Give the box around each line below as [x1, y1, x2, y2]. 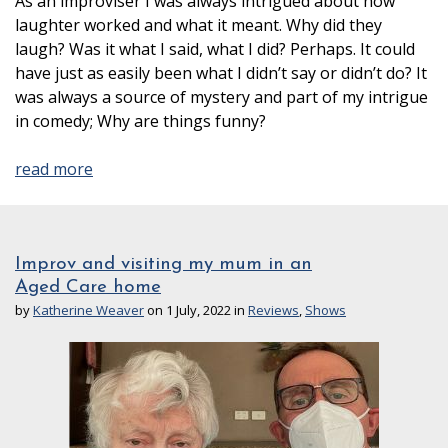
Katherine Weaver [33, 301, 144, 320]
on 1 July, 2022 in [144, 301, 248, 320]
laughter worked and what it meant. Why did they [15, 14, 382, 37]
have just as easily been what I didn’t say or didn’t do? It [15, 62, 427, 85]
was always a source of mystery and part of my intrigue [15, 86, 428, 109]
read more [15, 158, 93, 181]
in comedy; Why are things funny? [15, 110, 266, 133]
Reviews [248, 301, 299, 320]
